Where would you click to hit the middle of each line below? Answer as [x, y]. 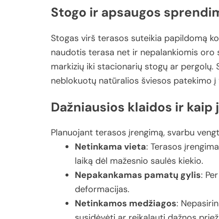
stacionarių [121, 67]
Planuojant [73, 133]
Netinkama [99, 147]
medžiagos [153, 204]
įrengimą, [148, 133]
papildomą [187, 38]
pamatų [162, 175]
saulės [164, 161]
